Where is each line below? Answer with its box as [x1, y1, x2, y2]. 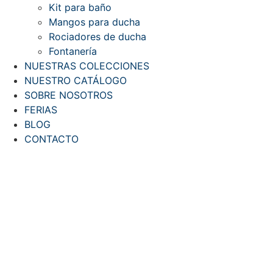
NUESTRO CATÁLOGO [24, 74, 127, 87]
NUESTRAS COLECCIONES [24, 60, 149, 72]
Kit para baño [49, 1, 112, 13]
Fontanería [49, 45, 97, 57]
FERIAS [24, 104, 57, 116]
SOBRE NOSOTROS [24, 89, 113, 101]
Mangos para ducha [49, 16, 140, 28]
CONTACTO [24, 133, 79, 145]
